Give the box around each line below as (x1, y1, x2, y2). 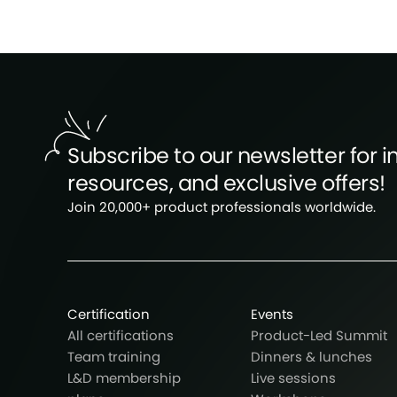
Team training (67, 347, 160, 367)
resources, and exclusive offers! (67, 168, 385, 198)
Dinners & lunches (251, 347, 372, 367)
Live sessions (251, 369, 336, 388)
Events (251, 305, 293, 324)
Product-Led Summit (251, 326, 387, 346)
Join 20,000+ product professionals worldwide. (67, 198, 376, 217)
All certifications (67, 326, 174, 346)
